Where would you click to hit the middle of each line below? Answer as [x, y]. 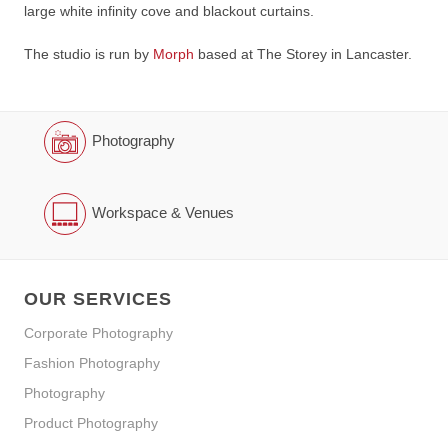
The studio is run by [88, 53]
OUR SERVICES [98, 298]
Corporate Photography [98, 333]
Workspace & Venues [163, 212]
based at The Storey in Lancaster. [303, 53]
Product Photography [91, 423]
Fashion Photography [92, 363]
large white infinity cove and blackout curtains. [169, 10]
